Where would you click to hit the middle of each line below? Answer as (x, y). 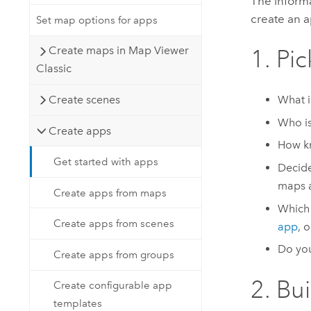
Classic (53, 69)
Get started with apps (106, 162)
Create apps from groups (114, 254)
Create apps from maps (110, 193)
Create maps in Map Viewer (119, 51)
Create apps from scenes (114, 224)
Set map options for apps (96, 20)
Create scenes (85, 99)
